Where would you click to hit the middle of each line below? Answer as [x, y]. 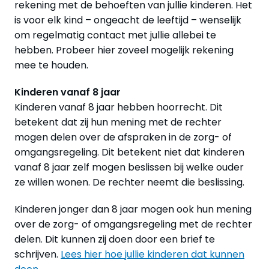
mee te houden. [51, 65]
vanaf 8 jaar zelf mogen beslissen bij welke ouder [129, 167]
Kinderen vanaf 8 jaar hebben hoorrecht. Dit [119, 107]
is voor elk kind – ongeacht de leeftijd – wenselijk [128, 20]
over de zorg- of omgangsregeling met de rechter [133, 224]
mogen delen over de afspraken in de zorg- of [123, 137]
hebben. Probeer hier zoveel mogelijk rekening [124, 50]
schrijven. [38, 254]
